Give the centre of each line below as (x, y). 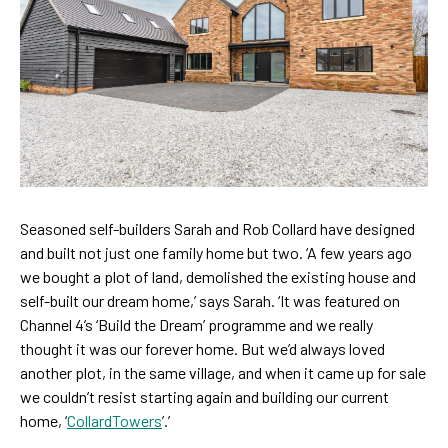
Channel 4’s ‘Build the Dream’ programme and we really (196, 324)
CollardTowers (114, 420)
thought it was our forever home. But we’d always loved (202, 348)
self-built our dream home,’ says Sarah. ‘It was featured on (210, 300)
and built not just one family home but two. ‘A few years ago (216, 252)
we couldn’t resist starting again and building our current (204, 396)
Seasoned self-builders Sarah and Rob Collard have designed (217, 228)
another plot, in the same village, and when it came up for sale (223, 372)
